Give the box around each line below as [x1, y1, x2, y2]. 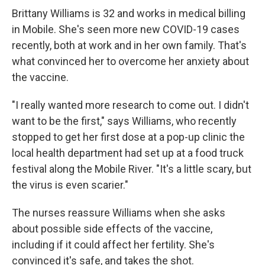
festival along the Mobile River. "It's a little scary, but [12, 163, 251, 175]
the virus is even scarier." [12, 179, 128, 191]
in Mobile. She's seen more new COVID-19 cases [12, 23, 240, 35]
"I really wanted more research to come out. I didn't [12, 99, 249, 111]
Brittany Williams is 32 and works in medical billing [12, 7, 245, 20]
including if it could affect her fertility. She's [12, 238, 215, 251]
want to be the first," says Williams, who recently [12, 115, 237, 127]
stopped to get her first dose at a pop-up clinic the [12, 131, 245, 143]
